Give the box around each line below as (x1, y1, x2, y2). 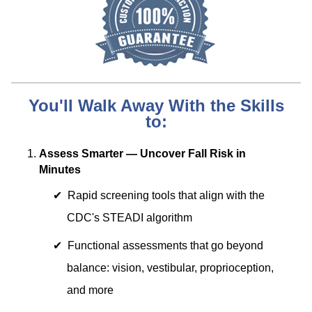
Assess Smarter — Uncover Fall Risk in (39, 148, 246, 159)
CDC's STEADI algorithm (67, 212, 192, 224)
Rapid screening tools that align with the (68, 189, 265, 201)
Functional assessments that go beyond (68, 240, 263, 251)
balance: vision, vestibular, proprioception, (67, 262, 274, 274)
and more (67, 284, 114, 296)
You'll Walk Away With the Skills (28, 96, 284, 115)
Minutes (39, 164, 81, 175)
